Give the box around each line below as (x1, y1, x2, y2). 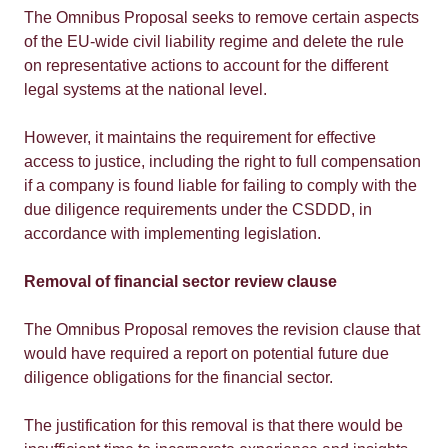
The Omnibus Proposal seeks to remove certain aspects (24, 9, 419, 26)
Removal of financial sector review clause (24, 273, 337, 290)
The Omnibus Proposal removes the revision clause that (24, 321, 420, 338)
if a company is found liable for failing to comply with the (24, 177, 417, 194)
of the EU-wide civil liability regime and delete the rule (24, 33, 404, 50)
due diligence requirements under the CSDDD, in (24, 201, 372, 218)
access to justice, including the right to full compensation (24, 153, 421, 170)
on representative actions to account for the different (24, 57, 388, 74)
